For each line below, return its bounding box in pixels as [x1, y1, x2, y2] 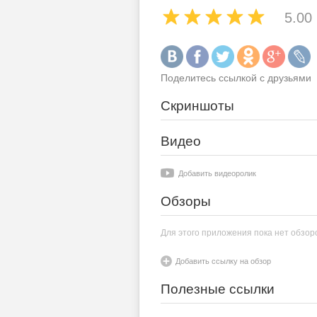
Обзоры [161, 194, 211, 209]
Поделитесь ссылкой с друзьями [161, 72, 311, 83]
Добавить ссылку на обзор [175, 257, 271, 265]
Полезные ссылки [161, 282, 275, 296]
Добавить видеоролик [178, 169, 256, 178]
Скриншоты [161, 98, 234, 113]
